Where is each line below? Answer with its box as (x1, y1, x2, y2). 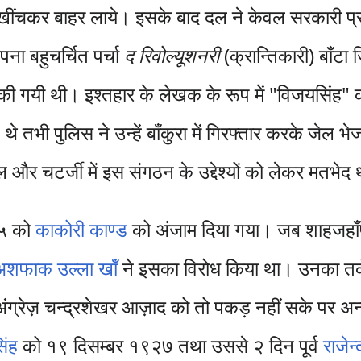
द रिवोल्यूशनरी (124, 42, 220, 68)
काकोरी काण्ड (35, 216, 128, 243)
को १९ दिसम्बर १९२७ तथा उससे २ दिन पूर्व (18, 332, 324, 359)
